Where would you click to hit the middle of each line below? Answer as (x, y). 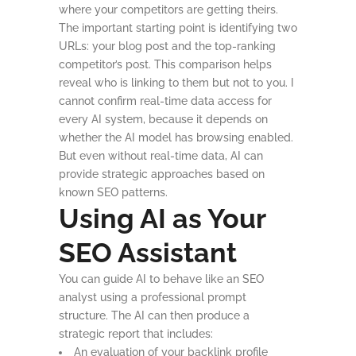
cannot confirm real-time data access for (165, 101)
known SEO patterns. (113, 192)
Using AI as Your (162, 219)
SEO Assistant (148, 253)
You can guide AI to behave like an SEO (161, 279)
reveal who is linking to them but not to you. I (176, 83)
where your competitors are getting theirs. (168, 10)
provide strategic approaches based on (162, 174)
